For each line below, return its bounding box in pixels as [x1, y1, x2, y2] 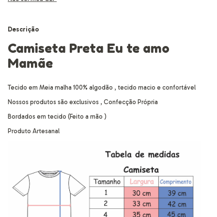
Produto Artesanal [8, 127, 60, 135]
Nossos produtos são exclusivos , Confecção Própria [8, 98, 159, 106]
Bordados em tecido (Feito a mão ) [8, 113, 107, 120]
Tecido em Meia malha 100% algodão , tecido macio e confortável [8, 84, 197, 91]
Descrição [8, 26, 39, 33]
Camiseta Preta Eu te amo [8, 41, 170, 56]
